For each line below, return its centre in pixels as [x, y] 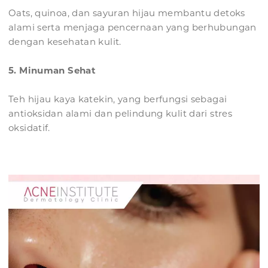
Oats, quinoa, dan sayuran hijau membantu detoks [127, 13]
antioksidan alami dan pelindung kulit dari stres [120, 114]
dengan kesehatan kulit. [65, 42]
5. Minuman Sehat [52, 71]
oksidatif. [29, 128]
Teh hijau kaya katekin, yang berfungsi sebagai [118, 99]
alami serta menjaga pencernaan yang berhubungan [133, 28]
